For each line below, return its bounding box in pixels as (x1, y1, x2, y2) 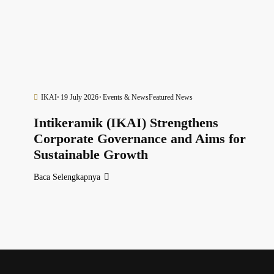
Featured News (148, 92, 193, 102)
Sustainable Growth (34, 146, 148, 162)
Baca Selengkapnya (34, 171, 100, 182)
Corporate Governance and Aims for (34, 130, 246, 146)
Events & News (102, 92, 149, 102)
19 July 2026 (61, 92, 99, 102)
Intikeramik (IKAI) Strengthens (34, 114, 218, 130)
